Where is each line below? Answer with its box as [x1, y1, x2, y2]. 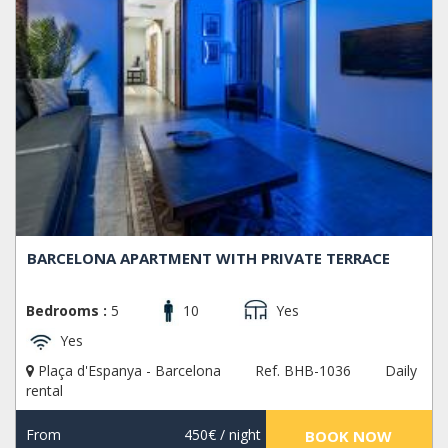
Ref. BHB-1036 [255, 361, 351, 380]
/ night [215, 425, 261, 444]
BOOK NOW [305, 426, 393, 446]
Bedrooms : [26, 300, 107, 320]
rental [26, 381, 63, 400]
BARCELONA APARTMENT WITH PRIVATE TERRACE [27, 247, 391, 268]
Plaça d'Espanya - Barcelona [34, 361, 225, 380]
